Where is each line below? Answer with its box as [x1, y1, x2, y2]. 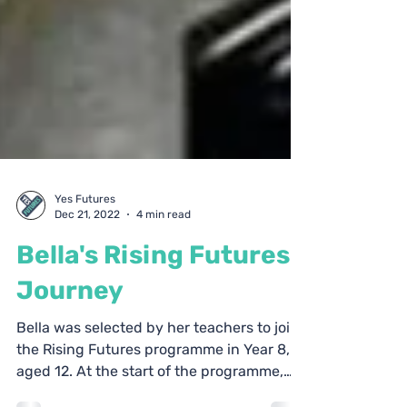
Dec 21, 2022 [55, 240, 120, 253]
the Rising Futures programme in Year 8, [16, 373, 290, 391]
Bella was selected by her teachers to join [16, 352, 299, 369]
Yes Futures [55, 225, 115, 238]
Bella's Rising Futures [16, 273, 290, 303]
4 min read [136, 240, 191, 253]
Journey [16, 308, 124, 338]
